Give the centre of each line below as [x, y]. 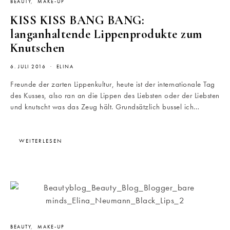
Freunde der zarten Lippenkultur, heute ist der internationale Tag [113, 84]
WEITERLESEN [41, 141]
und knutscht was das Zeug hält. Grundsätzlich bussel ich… [105, 107]
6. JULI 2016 [28, 67]
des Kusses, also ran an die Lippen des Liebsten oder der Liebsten [115, 96]
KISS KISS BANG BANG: [77, 21]
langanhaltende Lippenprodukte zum [106, 34]
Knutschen [38, 48]
